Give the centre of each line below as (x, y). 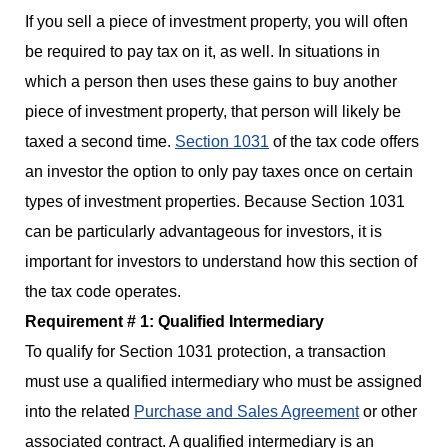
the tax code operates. (103, 292)
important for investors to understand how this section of (221, 262)
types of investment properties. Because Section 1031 (215, 202)
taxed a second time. (100, 142)
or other (388, 412)
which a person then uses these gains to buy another (211, 82)
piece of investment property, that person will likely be (213, 112)
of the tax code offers (344, 142)
